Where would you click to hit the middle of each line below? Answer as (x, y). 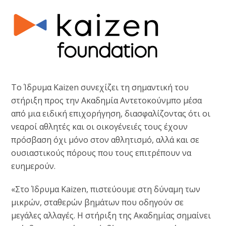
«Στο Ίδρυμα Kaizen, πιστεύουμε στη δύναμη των (106, 189)
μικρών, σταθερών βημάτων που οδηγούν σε (98, 202)
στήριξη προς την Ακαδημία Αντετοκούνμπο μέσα (107, 100)
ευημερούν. (34, 166)
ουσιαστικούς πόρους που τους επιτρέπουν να (101, 153)
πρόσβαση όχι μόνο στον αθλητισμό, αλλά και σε (105, 140)
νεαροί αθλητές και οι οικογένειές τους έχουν (100, 127)
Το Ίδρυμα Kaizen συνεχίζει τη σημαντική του (100, 87)
